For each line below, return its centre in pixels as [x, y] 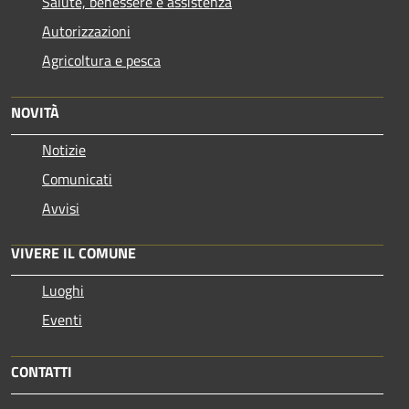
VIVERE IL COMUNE [73, 252]
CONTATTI [42, 371]
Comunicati [77, 178]
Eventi [62, 319]
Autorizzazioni [86, 31]
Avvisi [61, 208]
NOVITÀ [35, 112]
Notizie [64, 149]
